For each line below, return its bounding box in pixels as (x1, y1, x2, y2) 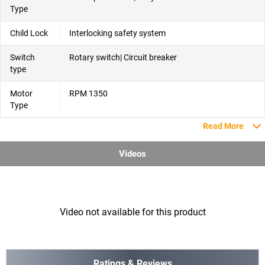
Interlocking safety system (69, 28, 166, 38)
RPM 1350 (69, 89, 108, 99)
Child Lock (10, 28, 48, 38)
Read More (203, 121, 244, 131)
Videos (119, 148, 146, 160)
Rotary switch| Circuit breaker (69, 53, 177, 63)
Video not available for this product (59, 206, 206, 218)
